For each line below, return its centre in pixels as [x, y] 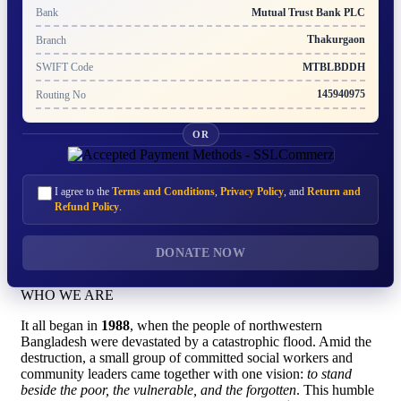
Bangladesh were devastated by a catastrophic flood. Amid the [196, 341]
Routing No [61, 94]
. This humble [335, 389]
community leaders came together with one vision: [164, 373]
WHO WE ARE [67, 294]
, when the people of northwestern [226, 325]
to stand [329, 373]
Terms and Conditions [163, 191]
